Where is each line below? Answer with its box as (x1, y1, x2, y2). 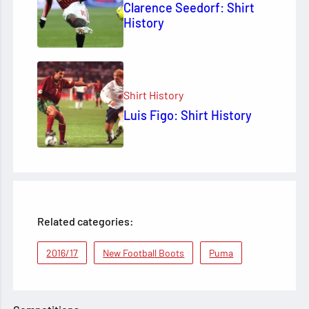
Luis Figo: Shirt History (123, 108, 252, 123)
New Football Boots (103, 246, 185, 259)
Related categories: (37, 214, 134, 228)
